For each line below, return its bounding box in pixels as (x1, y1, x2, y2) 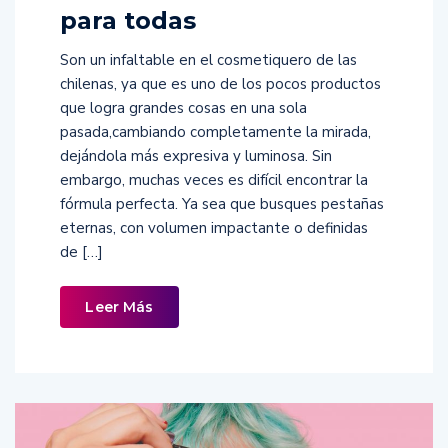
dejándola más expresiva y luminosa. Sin (60, 145, 332, 166)
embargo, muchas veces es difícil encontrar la (60, 169, 368, 190)
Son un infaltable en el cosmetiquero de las (60, 49, 357, 70)
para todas (60, 5, 196, 35)
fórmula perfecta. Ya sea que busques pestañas (60, 193, 384, 214)
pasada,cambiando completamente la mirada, (60, 121, 371, 142)
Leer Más (85, 297, 154, 316)
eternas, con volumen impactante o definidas (60, 217, 368, 238)
